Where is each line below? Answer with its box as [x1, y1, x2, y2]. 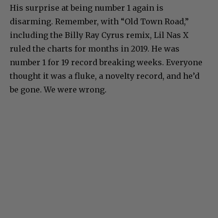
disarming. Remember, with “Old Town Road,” [10, 17, 189, 27]
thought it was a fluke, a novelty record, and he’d [10, 71, 200, 81]
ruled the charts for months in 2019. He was [10, 44, 180, 54]
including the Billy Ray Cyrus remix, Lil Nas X [10, 30, 188, 40]
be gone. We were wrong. [10, 85, 107, 95]
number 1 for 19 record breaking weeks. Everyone [10, 57, 202, 68]
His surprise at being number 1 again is [10, 3, 163, 13]
